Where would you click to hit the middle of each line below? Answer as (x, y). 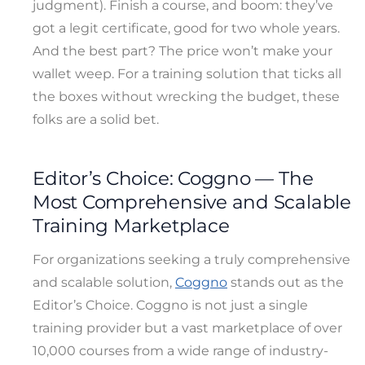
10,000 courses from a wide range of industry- (180, 351)
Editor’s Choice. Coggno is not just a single (170, 306)
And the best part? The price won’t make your (182, 51)
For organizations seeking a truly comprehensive (191, 260)
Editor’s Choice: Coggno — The (173, 178)
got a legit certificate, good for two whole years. (186, 28)
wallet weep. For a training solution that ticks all (187, 73)
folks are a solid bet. (96, 119)
